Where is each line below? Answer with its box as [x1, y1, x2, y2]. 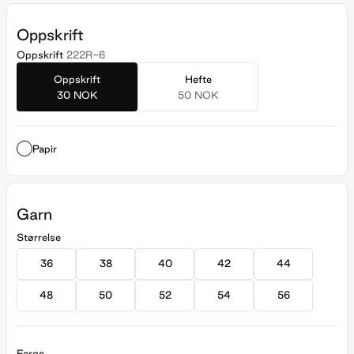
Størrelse [17, 231, 61, 243]
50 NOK [177, 88, 219, 100]
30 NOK [56, 88, 98, 100]
